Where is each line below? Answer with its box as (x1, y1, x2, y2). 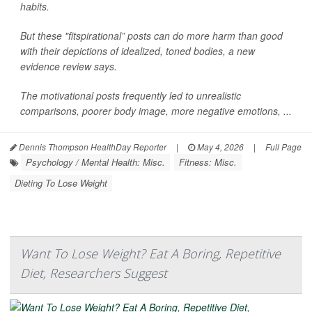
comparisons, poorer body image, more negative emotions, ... (20, 104, 292, 118)
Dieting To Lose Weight (15, 176, 107, 190)
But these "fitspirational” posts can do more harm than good (20, 29, 283, 43)
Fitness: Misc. (179, 155, 237, 169)
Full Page (265, 141, 302, 153)
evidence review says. (20, 59, 117, 74)
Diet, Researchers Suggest (20, 265, 167, 282)
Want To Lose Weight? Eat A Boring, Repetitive (20, 245, 281, 263)
